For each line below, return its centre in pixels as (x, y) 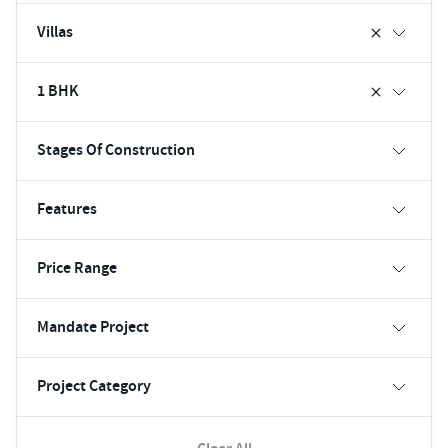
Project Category (94, 386)
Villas (55, 32)
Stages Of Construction (116, 150)
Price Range (77, 268)
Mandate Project (93, 327)
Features (67, 209)
